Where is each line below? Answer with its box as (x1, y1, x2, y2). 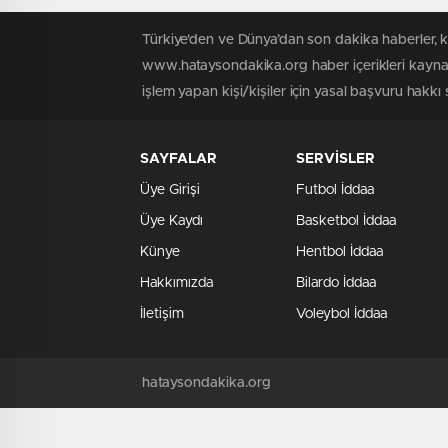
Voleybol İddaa (296, 307, 387, 322)
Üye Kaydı (140, 214, 203, 229)
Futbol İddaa (296, 183, 374, 198)
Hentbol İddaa (296, 245, 383, 260)
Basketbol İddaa (296, 214, 396, 229)
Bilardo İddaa (296, 276, 376, 291)
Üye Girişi (140, 183, 200, 198)
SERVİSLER (296, 152, 375, 167)
